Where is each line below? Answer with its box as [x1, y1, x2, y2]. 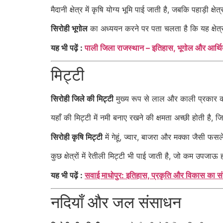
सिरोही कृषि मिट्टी [51, 131, 103, 142]
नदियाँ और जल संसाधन [51, 192, 181, 212]
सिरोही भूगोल [51, 23, 88, 34]
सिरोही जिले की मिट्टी [51, 94, 113, 104]
